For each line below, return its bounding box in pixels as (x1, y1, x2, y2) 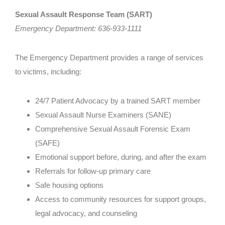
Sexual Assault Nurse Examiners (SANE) (35, 110, 171, 120)
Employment (4, 17, 43, 26)
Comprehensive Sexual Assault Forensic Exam (35, 125, 190, 134)
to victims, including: (15, 67, 81, 76)
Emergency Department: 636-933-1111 (15, 24, 142, 33)
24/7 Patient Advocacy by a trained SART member (35, 96, 200, 105)
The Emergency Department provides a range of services (15, 53, 203, 62)
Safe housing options (35, 181, 103, 190)
